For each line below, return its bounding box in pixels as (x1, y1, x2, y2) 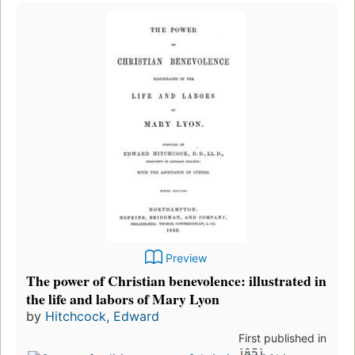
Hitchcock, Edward (45, 307, 159, 324)
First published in (238, 330, 326, 345)
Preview (166, 250, 207, 265)
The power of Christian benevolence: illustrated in (26, 269, 326, 291)
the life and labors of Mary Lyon (26, 288, 219, 309)
